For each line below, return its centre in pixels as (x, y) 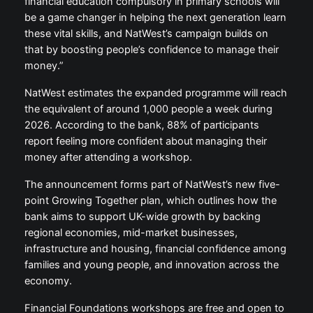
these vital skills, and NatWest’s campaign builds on (146, 34)
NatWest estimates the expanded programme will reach (155, 93)
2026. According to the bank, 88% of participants (141, 125)
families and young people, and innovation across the (151, 265)
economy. (48, 281)
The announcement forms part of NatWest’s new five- (152, 185)
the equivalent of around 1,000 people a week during (148, 109)
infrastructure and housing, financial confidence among (155, 249)
